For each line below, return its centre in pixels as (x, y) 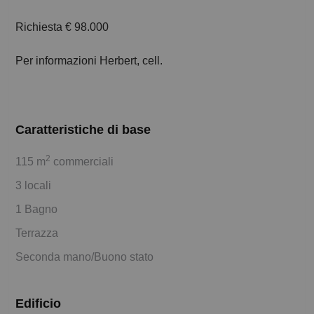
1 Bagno (36, 210)
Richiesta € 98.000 (62, 27)
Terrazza (37, 233)
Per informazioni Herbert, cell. (89, 61)
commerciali (82, 162)
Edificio (38, 304)
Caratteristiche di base (83, 130)
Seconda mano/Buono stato (84, 257)
